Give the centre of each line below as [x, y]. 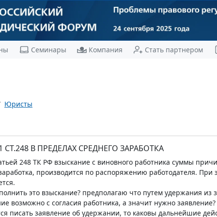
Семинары [48, 49]
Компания [105, 49]
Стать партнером [174, 49]
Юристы [18, 104]
